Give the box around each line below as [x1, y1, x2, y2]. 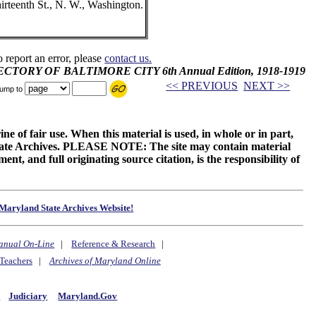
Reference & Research [71, 238, 156, 250]
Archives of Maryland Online [49, 255, 161, 267]
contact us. [104, 52, 152, 64]
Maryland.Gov [58, 290, 118, 301]
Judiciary [8, 290, 48, 301]
